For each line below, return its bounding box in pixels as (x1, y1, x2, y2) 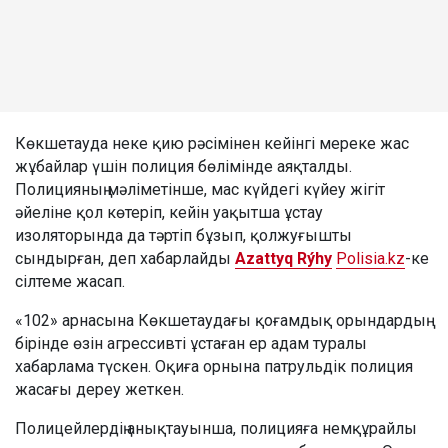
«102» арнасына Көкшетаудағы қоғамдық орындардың (15, 311, 426, 331)
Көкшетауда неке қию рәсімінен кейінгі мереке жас (15, 134, 409, 154)
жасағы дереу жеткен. (15, 380, 184, 400)
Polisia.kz (336, 249, 405, 269)
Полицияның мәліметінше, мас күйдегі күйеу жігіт (15, 180, 385, 200)
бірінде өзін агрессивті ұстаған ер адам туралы (15, 334, 367, 354)
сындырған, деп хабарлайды (15, 249, 235, 269)
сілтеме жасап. (15, 272, 125, 292)
